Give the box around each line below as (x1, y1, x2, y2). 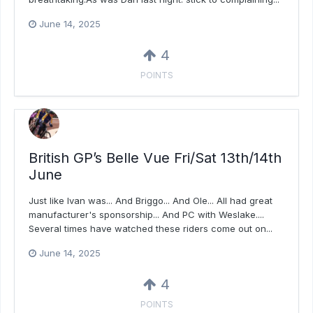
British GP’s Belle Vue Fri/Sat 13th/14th (29, 149, 282, 166)
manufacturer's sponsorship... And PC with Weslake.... (29, 208, 264, 220)
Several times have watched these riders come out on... (29, 222, 272, 234)
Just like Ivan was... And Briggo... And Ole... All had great (29, 194, 272, 206)
